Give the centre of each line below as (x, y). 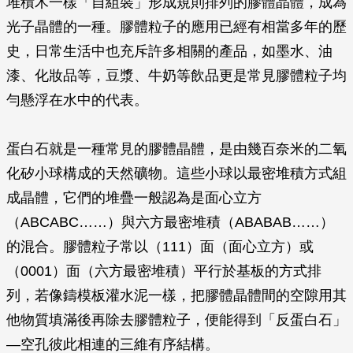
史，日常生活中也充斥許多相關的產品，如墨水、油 (169, 51)
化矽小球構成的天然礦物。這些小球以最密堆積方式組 (176, 173)
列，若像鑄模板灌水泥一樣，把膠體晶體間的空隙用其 (176, 295)
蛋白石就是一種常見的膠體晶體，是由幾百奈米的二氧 (176, 149)
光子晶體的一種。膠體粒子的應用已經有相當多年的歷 (176, 27)
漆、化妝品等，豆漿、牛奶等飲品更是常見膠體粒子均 (176, 76)
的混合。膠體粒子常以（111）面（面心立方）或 (160, 247)
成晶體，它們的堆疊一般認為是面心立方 (134, 198)
